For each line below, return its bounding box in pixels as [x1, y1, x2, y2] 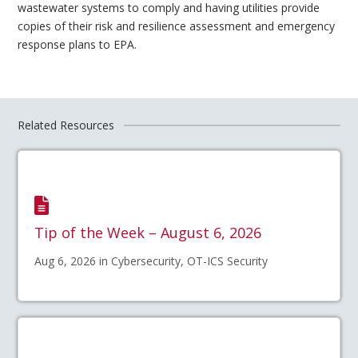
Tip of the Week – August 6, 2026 [34, 223, 262, 243]
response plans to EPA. [18, 36, 137, 52]
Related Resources [18, 117, 115, 133]
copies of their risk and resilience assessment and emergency [18, 18, 336, 34]
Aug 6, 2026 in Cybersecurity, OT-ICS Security [34, 253, 268, 269]
